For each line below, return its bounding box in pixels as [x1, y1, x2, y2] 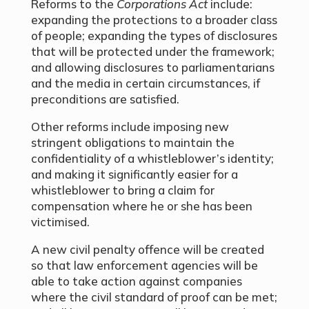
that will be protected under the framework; [30, 44, 275, 59]
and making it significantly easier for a [30, 167, 238, 182]
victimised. [30, 215, 90, 230]
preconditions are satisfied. [30, 92, 179, 107]
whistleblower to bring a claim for [30, 183, 215, 198]
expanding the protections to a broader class [30, 12, 277, 28]
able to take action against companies [30, 274, 242, 289]
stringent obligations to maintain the [30, 135, 235, 150]
